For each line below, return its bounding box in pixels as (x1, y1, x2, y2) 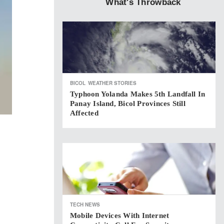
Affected (70, 109, 98, 117)
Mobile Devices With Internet (70, 211, 169, 219)
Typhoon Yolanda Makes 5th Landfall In (70, 90, 205, 98)
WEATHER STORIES (88, 79, 136, 86)
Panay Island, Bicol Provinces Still (70, 99, 185, 107)
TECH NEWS (70, 201, 100, 208)
